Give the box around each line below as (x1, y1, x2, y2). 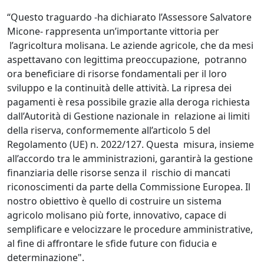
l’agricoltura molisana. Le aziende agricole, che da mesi (7, 38, 253, 52)
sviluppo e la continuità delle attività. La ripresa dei (7, 81, 232, 94)
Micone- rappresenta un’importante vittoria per (7, 24, 219, 38)
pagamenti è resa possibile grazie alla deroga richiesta (7, 95, 250, 108)
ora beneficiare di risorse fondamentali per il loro (7, 67, 227, 80)
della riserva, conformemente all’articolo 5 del (7, 123, 210, 137)
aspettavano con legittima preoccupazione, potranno (7, 52, 247, 66)
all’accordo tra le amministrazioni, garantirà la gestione (7, 151, 253, 165)
